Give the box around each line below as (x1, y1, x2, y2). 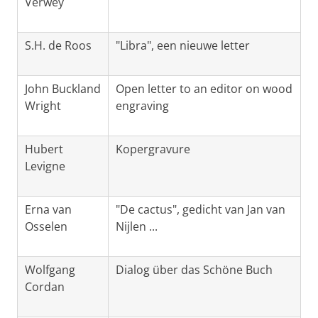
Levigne (25, 158, 65, 175)
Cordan (25, 279, 65, 295)
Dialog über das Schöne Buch (116, 262, 273, 278)
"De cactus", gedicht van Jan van (116, 202, 285, 218)
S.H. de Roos (25, 38, 92, 54)
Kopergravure (116, 141, 190, 158)
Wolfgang (25, 262, 75, 278)
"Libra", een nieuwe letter (116, 38, 250, 54)
